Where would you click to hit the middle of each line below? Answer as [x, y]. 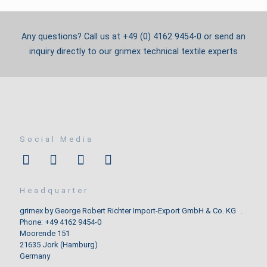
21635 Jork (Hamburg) [59, 245]
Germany [35, 256]
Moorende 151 [45, 233]
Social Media [57, 139]
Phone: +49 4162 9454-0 [60, 222]
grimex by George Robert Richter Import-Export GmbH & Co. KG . [131, 211]
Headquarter [54, 190]
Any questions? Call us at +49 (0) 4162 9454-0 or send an [133, 36]
